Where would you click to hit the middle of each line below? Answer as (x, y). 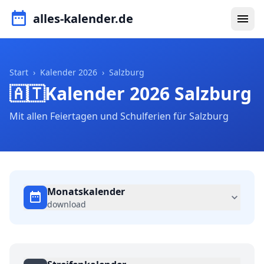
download (67, 204)
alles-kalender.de (83, 19)
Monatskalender (86, 192)
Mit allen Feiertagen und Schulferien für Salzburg (119, 116)
